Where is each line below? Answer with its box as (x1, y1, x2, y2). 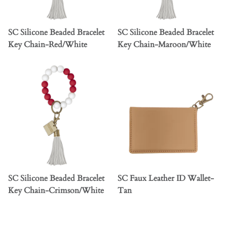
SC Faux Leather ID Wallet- (118, 173, 214, 184)
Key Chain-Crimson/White (8, 185, 104, 197)
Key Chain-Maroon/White (118, 39, 211, 51)
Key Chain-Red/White (8, 39, 87, 51)
